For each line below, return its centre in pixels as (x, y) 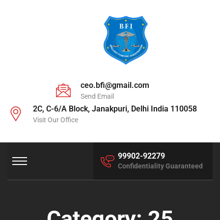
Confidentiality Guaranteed (160, 166)
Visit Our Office (55, 120)
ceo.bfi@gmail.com (115, 85)
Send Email (97, 96)
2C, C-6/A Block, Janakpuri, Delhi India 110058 (115, 109)
